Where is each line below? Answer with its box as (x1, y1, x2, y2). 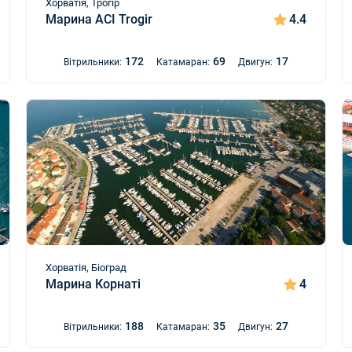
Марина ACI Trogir (45, 12, 152, 27)
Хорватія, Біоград (45, 262, 126, 273)
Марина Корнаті (45, 277, 141, 291)
